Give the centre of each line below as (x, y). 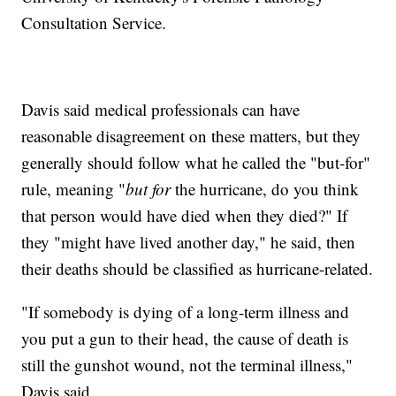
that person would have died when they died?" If (185, 216)
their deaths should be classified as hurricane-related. (198, 269)
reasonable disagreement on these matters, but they (191, 136)
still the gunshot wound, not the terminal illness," (187, 365)
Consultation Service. (94, 23)
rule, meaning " (74, 189)
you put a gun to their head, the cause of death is (185, 339)
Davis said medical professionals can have (161, 110)
